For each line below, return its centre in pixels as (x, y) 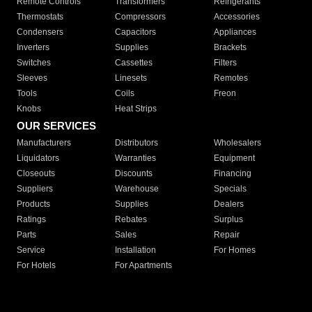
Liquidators (38, 158)
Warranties (136, 158)
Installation (136, 250)
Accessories (236, 17)
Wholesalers (237, 143)
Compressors (141, 17)
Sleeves (32, 78)
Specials (230, 189)
